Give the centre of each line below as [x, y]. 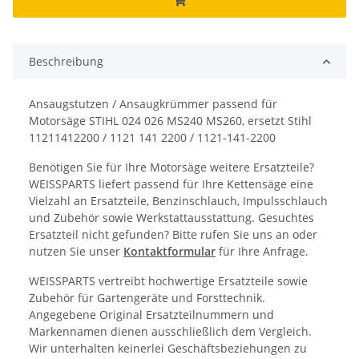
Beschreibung [66, 62]
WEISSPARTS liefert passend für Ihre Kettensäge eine [171, 184]
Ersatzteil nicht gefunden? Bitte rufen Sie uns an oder [173, 235]
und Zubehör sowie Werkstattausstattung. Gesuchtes [171, 218]
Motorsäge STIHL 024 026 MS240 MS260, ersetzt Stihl [170, 121]
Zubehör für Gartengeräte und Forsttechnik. [147, 298]
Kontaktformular [169, 252]
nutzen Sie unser [76, 252]
